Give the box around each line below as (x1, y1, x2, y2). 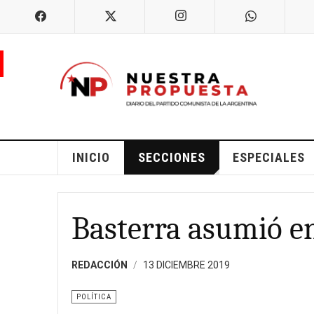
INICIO (71, 149, 110, 165)
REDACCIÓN (71, 259, 128, 271)
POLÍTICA (76, 292, 111, 301)
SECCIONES (137, 149, 205, 165)
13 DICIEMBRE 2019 (143, 259, 230, 271)
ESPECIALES (232, 149, 305, 165)
